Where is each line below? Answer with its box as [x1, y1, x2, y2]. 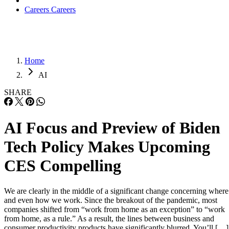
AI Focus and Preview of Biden [4, 119, 220, 138]
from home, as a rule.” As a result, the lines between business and [4, 214, 214, 223]
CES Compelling [4, 156, 121, 175]
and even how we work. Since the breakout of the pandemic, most [4, 195, 217, 204]
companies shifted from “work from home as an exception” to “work [4, 204, 225, 214]
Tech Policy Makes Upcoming [4, 138, 210, 156]
